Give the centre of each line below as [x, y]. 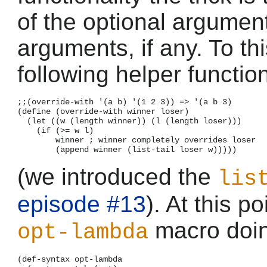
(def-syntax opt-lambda [70, 259]
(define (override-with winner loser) [103, 111]
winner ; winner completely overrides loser [136, 140]
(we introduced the [117, 176]
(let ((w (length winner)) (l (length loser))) [129, 121]
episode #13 [82, 204]
